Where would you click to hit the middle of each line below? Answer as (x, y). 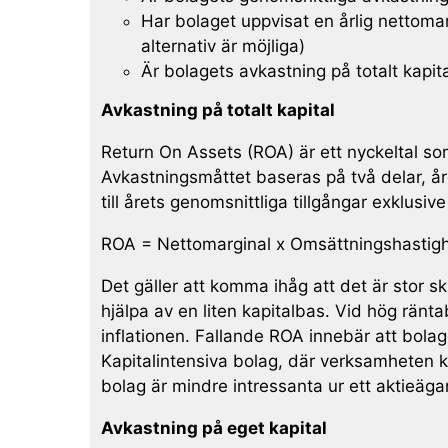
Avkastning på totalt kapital (217, 109)
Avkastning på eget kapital (213, 427)
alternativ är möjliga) (222, 45)
